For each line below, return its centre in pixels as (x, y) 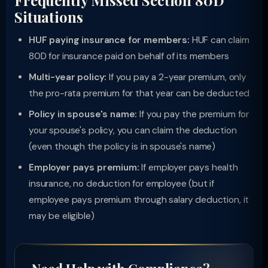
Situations (49, 17)
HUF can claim (219, 40)
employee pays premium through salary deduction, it (139, 200)
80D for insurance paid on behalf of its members (129, 56)
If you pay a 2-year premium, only (176, 77)
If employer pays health (188, 167)
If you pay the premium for (193, 114)
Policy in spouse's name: (83, 114)
